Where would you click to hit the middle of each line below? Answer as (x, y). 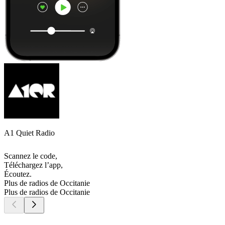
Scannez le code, (31, 156)
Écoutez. (18, 174)
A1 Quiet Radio (29, 133)
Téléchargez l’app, (33, 165)
